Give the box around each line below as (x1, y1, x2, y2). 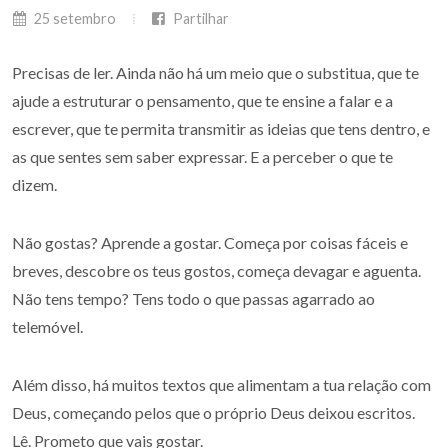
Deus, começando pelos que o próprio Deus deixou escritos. (12, 403, 415, 422)
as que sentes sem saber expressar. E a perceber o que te (12, 147, 393, 166)
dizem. (12, 175, 57, 194)
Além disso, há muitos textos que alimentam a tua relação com (12, 375, 431, 394)
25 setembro (31, 10, 116, 27)
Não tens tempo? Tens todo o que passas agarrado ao (12, 289, 375, 308)
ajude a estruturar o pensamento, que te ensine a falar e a (12, 91, 393, 110)
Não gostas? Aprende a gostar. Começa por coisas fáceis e (12, 233, 408, 252)
